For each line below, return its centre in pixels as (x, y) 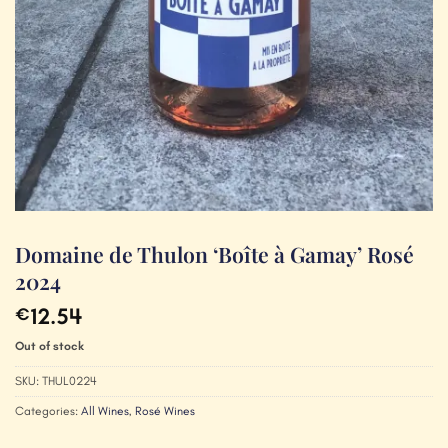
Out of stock (49, 346)
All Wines (105, 411)
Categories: (48, 411)
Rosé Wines (165, 411)
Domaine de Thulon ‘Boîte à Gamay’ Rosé (214, 253)
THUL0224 (69, 381)
